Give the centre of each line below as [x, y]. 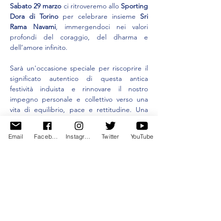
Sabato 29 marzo [36, 6]
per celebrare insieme [99, 16]
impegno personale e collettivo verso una [79, 99]
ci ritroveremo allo [91, 6]
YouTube [142, 136]
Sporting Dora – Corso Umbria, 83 [88, 151]
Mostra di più [30, 187]
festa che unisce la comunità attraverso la [79, 120]
